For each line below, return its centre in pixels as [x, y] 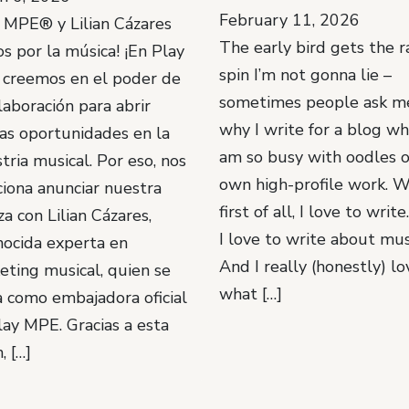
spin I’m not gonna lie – [305, 74]
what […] [250, 294]
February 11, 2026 [289, 20]
